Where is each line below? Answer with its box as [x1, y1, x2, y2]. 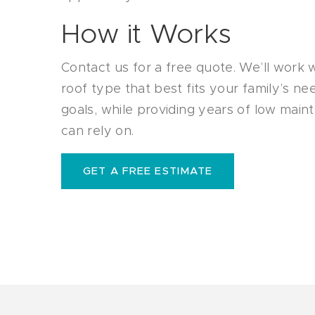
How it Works [61, 22, 232, 49]
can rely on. [61, 125, 134, 138]
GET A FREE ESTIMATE [83, 166, 213, 176]
